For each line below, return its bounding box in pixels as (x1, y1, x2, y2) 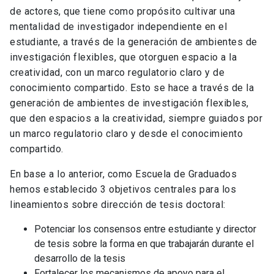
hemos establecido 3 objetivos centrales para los (10, 183, 236, 196)
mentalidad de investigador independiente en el (10, 21, 227, 33)
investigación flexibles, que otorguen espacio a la (10, 51, 237, 64)
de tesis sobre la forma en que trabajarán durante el (34, 238, 254, 250)
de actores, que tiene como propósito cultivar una (10, 6, 235, 18)
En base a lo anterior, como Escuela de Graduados (10, 168, 237, 180)
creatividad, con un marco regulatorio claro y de (10, 67, 224, 79)
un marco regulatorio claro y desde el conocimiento (10, 128, 243, 140)
